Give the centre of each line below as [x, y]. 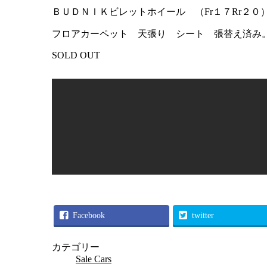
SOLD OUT [76, 55]
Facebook [89, 215]
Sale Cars [94, 259]
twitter [203, 215]
